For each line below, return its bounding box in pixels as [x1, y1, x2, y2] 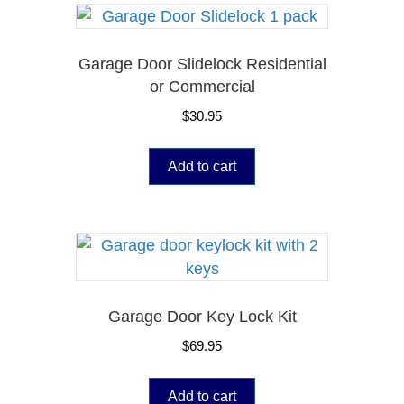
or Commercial [149, 77, 255, 96]
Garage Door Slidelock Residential [78, 54, 326, 73]
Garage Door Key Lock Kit [107, 308, 297, 326]
